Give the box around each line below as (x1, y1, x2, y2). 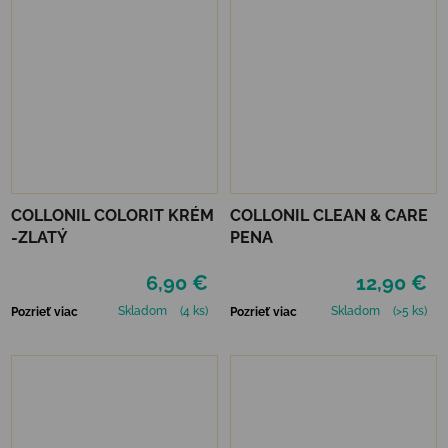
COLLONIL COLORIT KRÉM (11, 205, 214, 225)
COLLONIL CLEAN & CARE (230, 205, 428, 225)
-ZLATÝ (11, 227, 68, 247)
